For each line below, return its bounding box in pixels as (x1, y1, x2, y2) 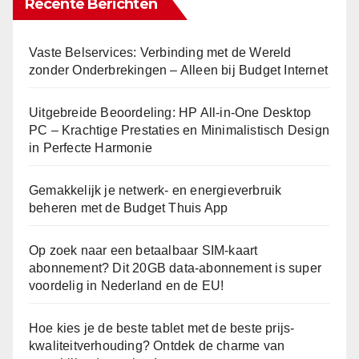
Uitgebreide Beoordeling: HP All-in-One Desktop (29, 106, 312, 119)
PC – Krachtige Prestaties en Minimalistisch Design (29, 123, 330, 137)
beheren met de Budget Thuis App (29, 201, 228, 215)
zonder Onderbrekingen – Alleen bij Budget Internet (29, 63, 329, 77)
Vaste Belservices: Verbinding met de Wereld (29, 46, 292, 59)
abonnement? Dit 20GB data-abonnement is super (29, 261, 322, 275)
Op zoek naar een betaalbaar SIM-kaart (29, 244, 258, 257)
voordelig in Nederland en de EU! (29, 279, 224, 292)
